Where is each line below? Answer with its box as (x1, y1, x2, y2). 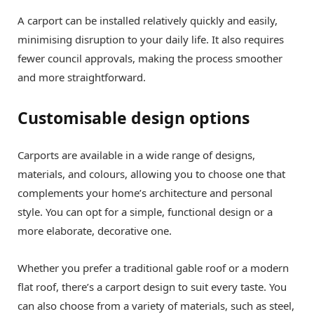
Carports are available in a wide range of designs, (18, 148, 255, 163)
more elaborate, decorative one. (18, 224, 172, 238)
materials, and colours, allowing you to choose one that (18, 167, 285, 182)
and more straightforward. (18, 69, 146, 84)
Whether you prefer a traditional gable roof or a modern (18, 261, 289, 275)
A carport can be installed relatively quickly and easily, (18, 13, 278, 27)
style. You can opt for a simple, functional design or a (18, 205, 273, 219)
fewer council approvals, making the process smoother (18, 50, 282, 65)
